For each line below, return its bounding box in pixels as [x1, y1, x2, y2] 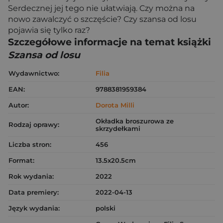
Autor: [8, 101, 29, 109]
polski [96, 204, 115, 212]
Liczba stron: [8, 140, 51, 148]
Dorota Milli [96, 101, 134, 109]
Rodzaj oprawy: [8, 120, 59, 128]
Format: [8, 156, 34, 164]
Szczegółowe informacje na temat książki [8, 36, 211, 48]
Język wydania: [8, 204, 60, 212]
